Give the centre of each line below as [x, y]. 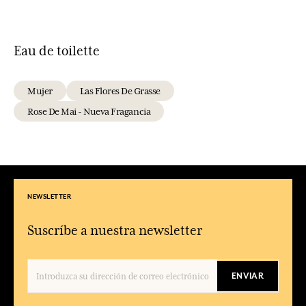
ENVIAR [248, 276]
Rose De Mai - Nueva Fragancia [89, 111]
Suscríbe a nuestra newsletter [115, 230]
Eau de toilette [57, 50]
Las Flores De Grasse [120, 91]
